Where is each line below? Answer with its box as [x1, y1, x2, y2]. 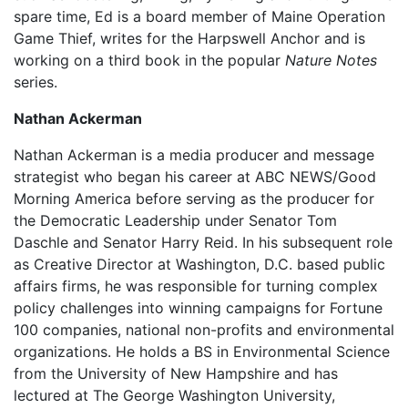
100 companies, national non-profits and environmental [14, 321, 394, 339]
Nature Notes [285, 51, 377, 69]
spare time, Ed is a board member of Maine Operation [14, 7, 385, 25]
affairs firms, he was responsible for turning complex [14, 277, 378, 295]
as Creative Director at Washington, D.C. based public [14, 255, 385, 273]
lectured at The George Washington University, [14, 386, 335, 404]
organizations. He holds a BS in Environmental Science [14, 342, 390, 361]
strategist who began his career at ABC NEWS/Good [14, 168, 376, 186]
